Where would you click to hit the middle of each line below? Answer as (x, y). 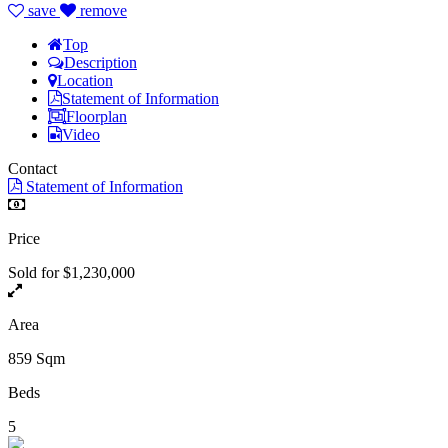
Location (85, 80)
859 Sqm (36, 358)
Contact (32, 168)
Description (100, 62)
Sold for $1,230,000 (71, 272)
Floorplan (96, 116)
